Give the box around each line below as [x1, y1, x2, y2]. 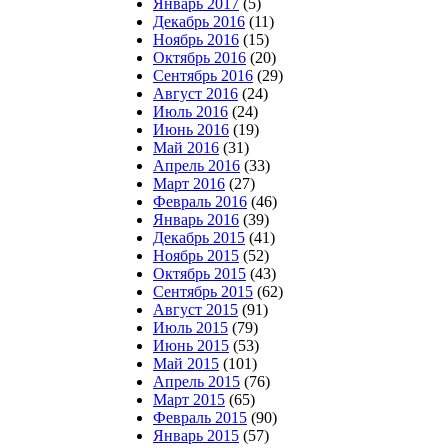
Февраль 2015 [153, 409, 247, 426]
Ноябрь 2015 [153, 247, 239, 264]
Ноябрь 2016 [153, 31, 239, 48]
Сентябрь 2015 [153, 283, 253, 300]
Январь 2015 [153, 427, 239, 444]
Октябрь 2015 [153, 265, 246, 282]
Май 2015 [153, 355, 219, 372]
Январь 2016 [153, 211, 239, 228]
